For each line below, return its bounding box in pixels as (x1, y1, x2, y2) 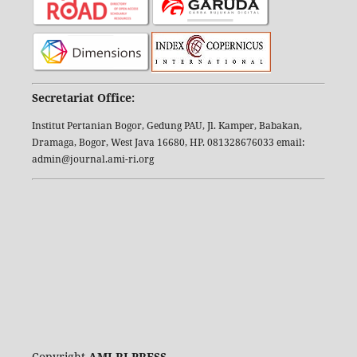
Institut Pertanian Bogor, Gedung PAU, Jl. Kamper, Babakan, (31, 118, 302, 132)
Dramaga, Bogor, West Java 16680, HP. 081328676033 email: (31, 135, 304, 149)
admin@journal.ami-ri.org (31, 151, 154, 166)
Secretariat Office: (31, 89, 135, 105)
